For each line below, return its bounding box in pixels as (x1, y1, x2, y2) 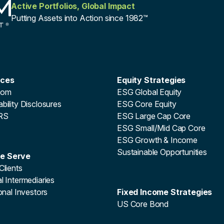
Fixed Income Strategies (117, 187, 212, 197)
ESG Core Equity (117, 99, 176, 109)
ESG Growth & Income (117, 135, 197, 145)
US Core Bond (117, 199, 169, 209)
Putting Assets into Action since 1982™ (11, 13, 148, 23)
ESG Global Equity (117, 87, 182, 97)
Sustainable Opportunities (117, 147, 207, 157)
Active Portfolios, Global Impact (11, 1, 135, 11)
